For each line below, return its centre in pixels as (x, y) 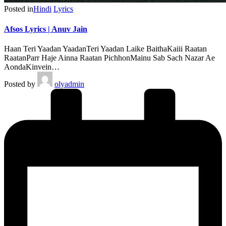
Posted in (19, 9)
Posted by (20, 84)
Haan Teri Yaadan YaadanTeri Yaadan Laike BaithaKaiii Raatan (105, 48)
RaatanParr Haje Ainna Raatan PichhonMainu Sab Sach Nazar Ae (109, 58)
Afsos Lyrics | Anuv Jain (46, 29)
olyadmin (69, 84)
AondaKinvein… (32, 67)
